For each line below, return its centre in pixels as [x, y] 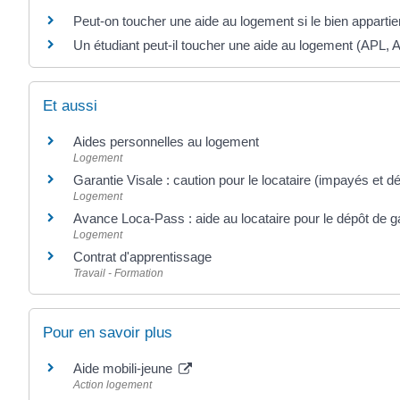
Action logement [112, 384]
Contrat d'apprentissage [142, 257]
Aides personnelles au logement [166, 142]
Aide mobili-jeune [125, 368]
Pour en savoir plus [108, 332]
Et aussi [70, 106]
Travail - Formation [118, 274]
